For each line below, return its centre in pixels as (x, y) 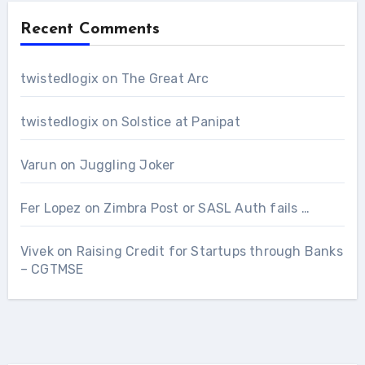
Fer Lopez (51, 208)
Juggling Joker (127, 165)
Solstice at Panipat (180, 121)
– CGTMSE (52, 269)
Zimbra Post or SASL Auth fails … (207, 208)
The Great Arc (165, 78)
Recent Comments (90, 29)
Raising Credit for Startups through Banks (209, 251)
